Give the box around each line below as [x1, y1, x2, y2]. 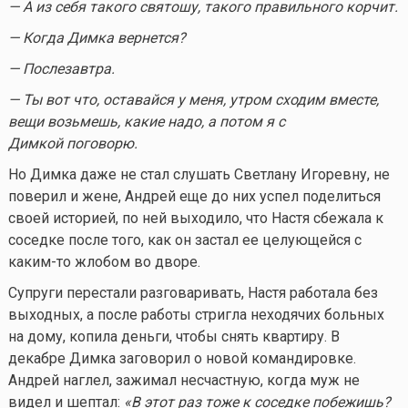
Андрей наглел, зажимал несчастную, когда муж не [7, 371, 360, 389]
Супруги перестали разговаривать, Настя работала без [7, 283, 378, 301]
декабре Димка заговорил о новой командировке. [7, 349, 356, 367]
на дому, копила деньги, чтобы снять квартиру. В [7, 327, 340, 345]
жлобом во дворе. [70, 252, 200, 270]
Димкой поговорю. [7, 134, 138, 152]
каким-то [7, 252, 71, 270]
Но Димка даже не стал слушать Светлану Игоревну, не [7, 165, 390, 183]
